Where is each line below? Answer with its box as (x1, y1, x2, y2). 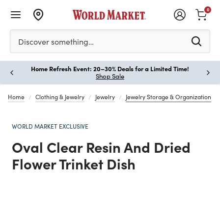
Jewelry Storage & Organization (126, 93, 211, 101)
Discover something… (18, 36, 94, 47)
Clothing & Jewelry (35, 93, 84, 101)
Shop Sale (96, 72, 124, 81)
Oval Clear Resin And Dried (12, 137, 191, 157)
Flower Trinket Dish (12, 153, 136, 173)
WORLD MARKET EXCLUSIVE (12, 122, 88, 130)
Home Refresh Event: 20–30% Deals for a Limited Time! (31, 64, 189, 73)
